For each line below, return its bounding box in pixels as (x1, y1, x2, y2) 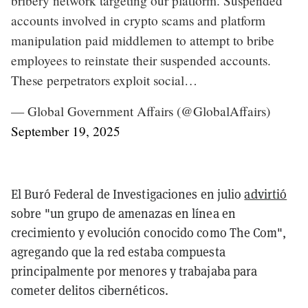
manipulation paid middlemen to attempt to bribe (11, 31, 274, 49)
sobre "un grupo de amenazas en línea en (11, 205, 236, 221)
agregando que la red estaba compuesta (11, 243, 225, 260)
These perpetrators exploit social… (11, 71, 197, 89)
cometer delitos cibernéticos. (11, 282, 168, 298)
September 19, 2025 (11, 122, 120, 140)
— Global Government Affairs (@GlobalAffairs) (11, 102, 270, 120)
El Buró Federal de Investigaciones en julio (11, 186, 245, 202)
